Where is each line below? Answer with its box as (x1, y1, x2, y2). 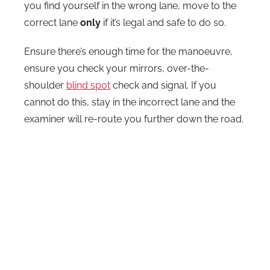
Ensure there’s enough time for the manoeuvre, (24, 45, 233, 57)
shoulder (24, 79, 66, 91)
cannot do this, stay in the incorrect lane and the (24, 96, 235, 108)
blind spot (66, 79, 110, 91)
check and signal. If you (110, 79, 216, 91)
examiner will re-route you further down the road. (24, 113, 243, 125)
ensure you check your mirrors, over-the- (24, 62, 209, 74)
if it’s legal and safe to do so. (101, 16, 226, 28)
